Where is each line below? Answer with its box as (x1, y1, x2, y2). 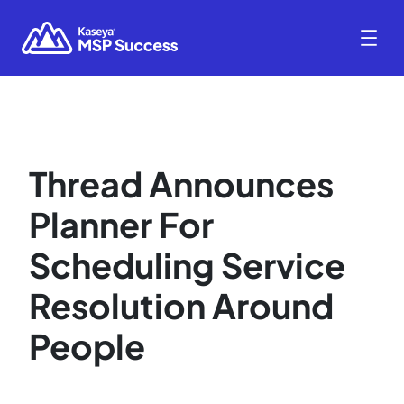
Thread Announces (29, 162, 334, 206)
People (29, 325, 145, 368)
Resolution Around (29, 284, 334, 327)
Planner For (29, 203, 214, 246)
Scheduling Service (29, 243, 345, 287)
